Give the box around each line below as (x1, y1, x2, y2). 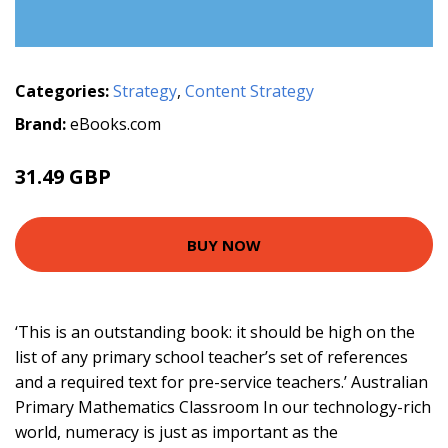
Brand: (15, 113, 70, 136)
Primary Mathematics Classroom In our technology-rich (15, 396, 431, 419)
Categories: (15, 80, 109, 103)
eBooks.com (70, 113, 161, 136)
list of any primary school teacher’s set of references (15, 346, 408, 369)
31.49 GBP (15, 163, 111, 191)
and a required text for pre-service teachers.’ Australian (15, 371, 428, 394)
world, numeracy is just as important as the (15, 421, 338, 444)
